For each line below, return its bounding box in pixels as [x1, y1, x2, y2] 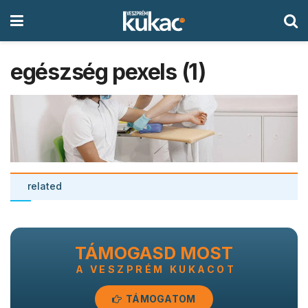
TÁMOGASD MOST [75, 242, 233, 263]
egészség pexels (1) [10, 58, 206, 85]
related [27, 179, 62, 192]
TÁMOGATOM [123, 292, 196, 305]
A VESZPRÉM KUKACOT [75, 263, 236, 275]
